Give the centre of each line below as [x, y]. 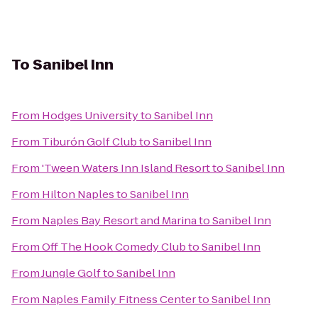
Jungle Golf [71, 273]
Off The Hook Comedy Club [114, 247]
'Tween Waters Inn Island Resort [126, 168]
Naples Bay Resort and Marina [119, 220]
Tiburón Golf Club [89, 142]
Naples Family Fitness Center [119, 299]
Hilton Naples [78, 194]
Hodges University [90, 115]
